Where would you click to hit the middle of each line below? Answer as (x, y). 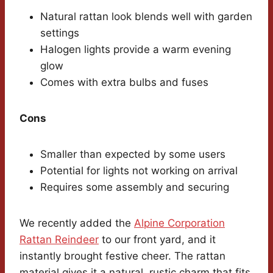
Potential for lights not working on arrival (139, 171)
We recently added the (77, 223)
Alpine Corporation (179, 223)
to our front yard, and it (157, 240)
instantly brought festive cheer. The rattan (122, 256)
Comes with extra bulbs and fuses (124, 83)
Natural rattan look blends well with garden (146, 17)
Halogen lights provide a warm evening (136, 50)
